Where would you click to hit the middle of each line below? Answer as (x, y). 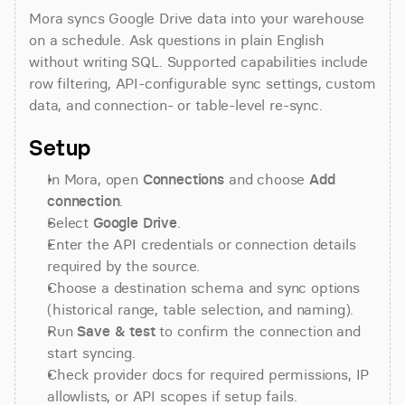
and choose (267, 179)
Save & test (116, 331)
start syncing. (91, 353)
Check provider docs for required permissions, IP (208, 374)
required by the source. (124, 266)
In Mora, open (95, 179)
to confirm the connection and (258, 331)
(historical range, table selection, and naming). (201, 309)
